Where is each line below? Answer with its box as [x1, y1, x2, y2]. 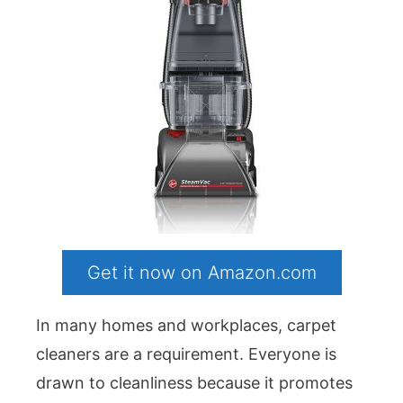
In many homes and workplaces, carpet [36, 315, 336, 335]
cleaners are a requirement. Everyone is [36, 344, 336, 363]
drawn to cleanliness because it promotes [36, 372, 353, 392]
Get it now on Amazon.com [86, 261, 317, 283]
